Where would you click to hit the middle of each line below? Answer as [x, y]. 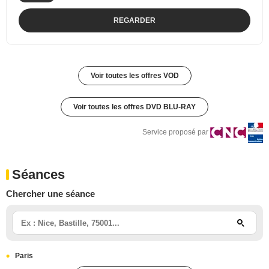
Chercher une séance [50, 193]
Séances [38, 174]
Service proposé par [175, 132]
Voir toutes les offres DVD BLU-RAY [134, 107]
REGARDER [134, 20]
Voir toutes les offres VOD [134, 75]
